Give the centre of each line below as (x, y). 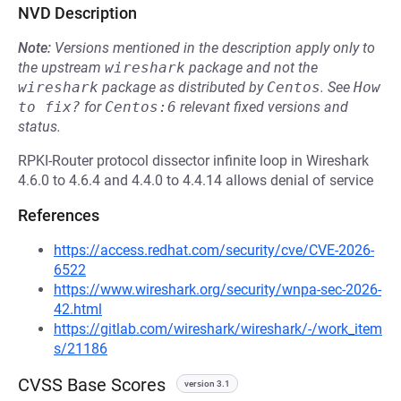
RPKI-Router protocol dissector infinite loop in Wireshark (193, 161)
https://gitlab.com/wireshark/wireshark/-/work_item (218, 329)
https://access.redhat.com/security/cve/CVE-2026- (214, 250)
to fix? (49, 107)
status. (39, 127)
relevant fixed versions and (262, 107)
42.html (78, 309)
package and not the (252, 68)
